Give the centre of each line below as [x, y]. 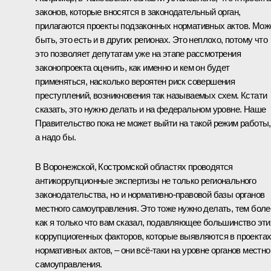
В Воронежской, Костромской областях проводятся [134, 167]
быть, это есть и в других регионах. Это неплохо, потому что [151, 40]
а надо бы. [56, 137]
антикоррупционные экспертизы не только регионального [146, 181]
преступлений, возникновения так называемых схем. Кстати [151, 96]
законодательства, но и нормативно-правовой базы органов [150, 195]
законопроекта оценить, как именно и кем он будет [132, 68]
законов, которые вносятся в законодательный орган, [138, 12]
